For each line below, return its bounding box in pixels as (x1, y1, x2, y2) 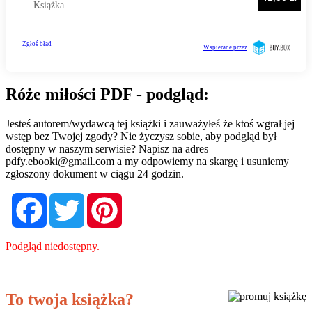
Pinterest (122, 192, 164, 205)
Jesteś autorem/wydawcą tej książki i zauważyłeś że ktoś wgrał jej (6, 118, 295, 130)
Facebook (47, 192, 93, 205)
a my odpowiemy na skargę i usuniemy (114, 155, 289, 168)
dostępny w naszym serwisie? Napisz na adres (6, 143, 208, 155)
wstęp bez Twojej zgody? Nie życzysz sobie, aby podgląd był (6, 130, 276, 143)
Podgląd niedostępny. (6, 240, 100, 253)
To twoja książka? (6, 290, 134, 309)
